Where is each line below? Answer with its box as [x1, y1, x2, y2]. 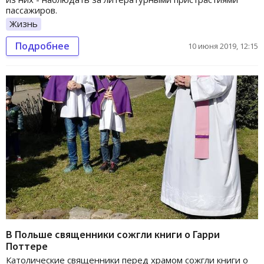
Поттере [6, 239, 48, 253]
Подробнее [15, 39, 70, 52]
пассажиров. [6, 4, 57, 16]
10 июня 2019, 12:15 [188, 40, 258, 51]
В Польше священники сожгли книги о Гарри [6, 227, 220, 242]
